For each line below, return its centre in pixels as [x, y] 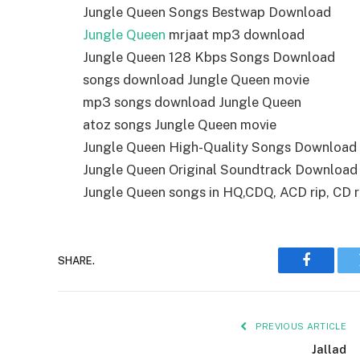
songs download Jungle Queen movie [196, 80]
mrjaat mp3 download [235, 35]
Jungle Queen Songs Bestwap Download [207, 12]
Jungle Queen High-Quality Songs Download [220, 147]
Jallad [329, 350]
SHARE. [76, 260]
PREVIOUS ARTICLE [299, 327]
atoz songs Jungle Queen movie [180, 125]
